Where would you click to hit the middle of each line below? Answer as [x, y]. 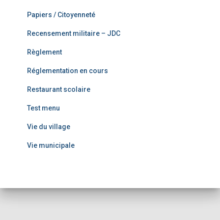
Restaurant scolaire [59, 89]
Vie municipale [51, 145]
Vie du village [49, 127]
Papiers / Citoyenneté [61, 15]
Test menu [43, 108]
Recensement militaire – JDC [74, 33]
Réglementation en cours [68, 71]
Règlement [44, 52]
